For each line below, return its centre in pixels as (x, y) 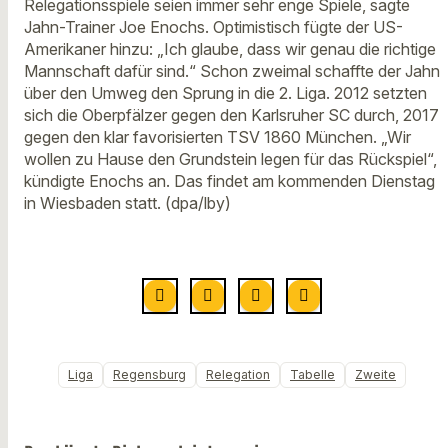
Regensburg (149, 374)
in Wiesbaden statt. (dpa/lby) (127, 202)
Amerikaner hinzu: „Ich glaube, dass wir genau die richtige (230, 48)
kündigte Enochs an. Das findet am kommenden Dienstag (229, 180)
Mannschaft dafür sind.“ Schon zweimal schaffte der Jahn (232, 70)
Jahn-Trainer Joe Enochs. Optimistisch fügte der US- (213, 26)
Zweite (375, 374)
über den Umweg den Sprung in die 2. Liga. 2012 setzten (225, 92)
